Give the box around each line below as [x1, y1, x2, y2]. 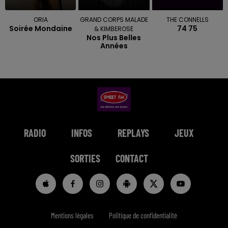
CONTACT [115, 152, 148, 164]
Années [100, 40, 128, 51]
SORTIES [70, 152, 100, 164]
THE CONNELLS [166, 15, 209, 24]
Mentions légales [51, 210, 94, 220]
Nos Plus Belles [87, 32, 141, 43]
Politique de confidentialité [109, 210, 177, 220]
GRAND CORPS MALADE [79, 15, 148, 24]
